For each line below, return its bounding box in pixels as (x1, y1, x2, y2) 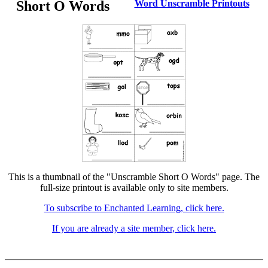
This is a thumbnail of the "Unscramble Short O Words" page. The (8, 172, 260, 182)
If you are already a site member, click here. (52, 223, 216, 233)
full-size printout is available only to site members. (39, 182, 229, 193)
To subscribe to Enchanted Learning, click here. (44, 203, 224, 213)
